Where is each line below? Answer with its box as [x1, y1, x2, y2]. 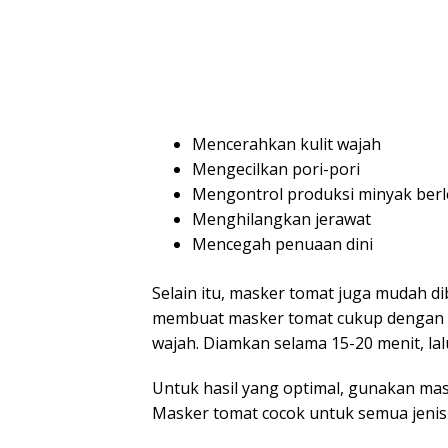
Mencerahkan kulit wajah [192, 133, 381, 155]
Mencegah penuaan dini [192, 233, 373, 255]
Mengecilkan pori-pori [192, 158, 360, 180]
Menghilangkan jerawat [192, 208, 371, 230]
